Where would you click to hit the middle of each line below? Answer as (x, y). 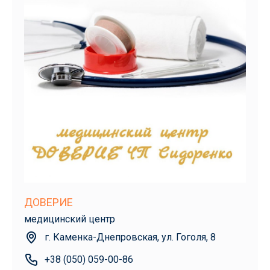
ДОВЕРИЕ (49, 202)
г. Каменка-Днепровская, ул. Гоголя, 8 (130, 237)
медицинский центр (70, 219)
